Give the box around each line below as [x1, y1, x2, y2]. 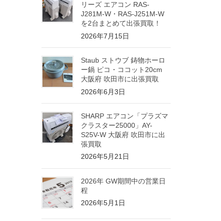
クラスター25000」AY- [80, 121, 152, 129]
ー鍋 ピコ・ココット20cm [80, 65, 162, 74]
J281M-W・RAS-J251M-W [80, 10, 164, 18]
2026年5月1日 [80, 199, 125, 207]
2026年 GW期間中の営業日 [80, 177, 166, 185]
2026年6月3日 [80, 87, 125, 96]
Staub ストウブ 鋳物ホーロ [80, 56, 165, 64]
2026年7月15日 [80, 32, 129, 40]
